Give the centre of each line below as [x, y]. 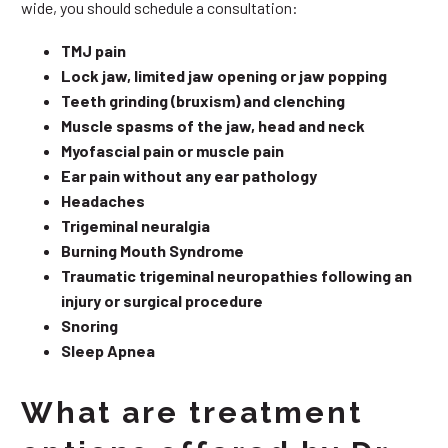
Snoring [89, 325]
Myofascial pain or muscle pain [172, 150]
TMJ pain [93, 50]
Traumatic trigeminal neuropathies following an [236, 275]
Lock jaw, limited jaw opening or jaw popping [224, 75]
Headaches [103, 200]
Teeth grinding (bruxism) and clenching [203, 100]
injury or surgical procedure [162, 300]
